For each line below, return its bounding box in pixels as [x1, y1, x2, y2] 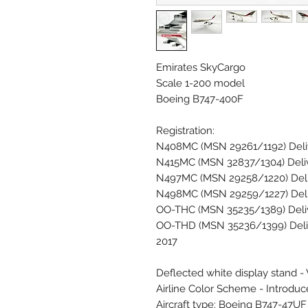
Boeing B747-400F [156, 92, 243, 105]
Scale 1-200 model [156, 76, 245, 89]
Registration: [156, 124, 214, 137]
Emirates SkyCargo [156, 60, 245, 74]
